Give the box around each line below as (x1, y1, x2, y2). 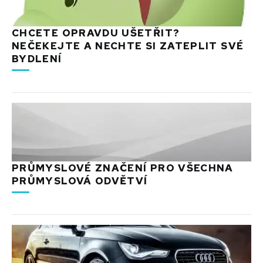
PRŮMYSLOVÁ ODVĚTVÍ (12, 174, 148, 187)
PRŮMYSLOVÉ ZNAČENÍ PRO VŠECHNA (12, 161, 234, 174)
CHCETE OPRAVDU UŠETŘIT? (12, 26, 180, 39)
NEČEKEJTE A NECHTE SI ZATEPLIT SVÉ (12, 39, 244, 52)
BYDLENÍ (12, 52, 62, 65)
